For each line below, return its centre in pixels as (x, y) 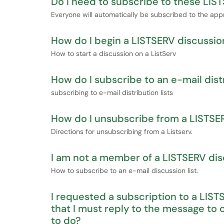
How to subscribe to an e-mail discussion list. (124, 170)
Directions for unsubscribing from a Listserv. (122, 131)
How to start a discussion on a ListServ (113, 53)
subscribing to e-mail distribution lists (112, 92)
